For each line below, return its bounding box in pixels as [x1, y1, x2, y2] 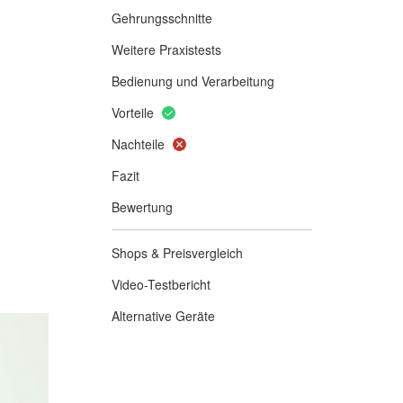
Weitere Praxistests [111, 40, 221, 58]
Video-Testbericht [111, 274, 210, 293]
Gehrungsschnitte [111, 8, 212, 27]
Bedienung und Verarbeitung [111, 71, 274, 90]
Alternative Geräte [111, 306, 215, 325]
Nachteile [111, 134, 165, 153]
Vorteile [111, 103, 154, 121]
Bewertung [111, 197, 173, 216]
